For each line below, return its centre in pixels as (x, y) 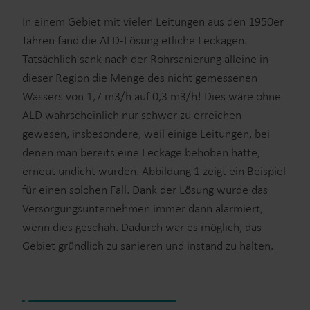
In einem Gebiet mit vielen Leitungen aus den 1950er (153, 21)
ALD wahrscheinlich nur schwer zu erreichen (132, 115)
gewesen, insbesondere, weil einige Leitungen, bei (146, 134)
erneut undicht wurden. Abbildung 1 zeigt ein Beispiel (154, 171)
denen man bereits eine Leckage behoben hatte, (141, 152)
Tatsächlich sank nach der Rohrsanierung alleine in (145, 59)
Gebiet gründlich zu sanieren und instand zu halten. (148, 246)
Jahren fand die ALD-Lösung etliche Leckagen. (135, 40)
